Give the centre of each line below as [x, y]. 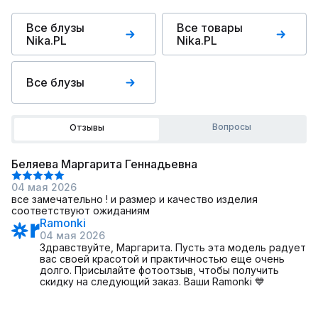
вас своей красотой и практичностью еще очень [162, 259]
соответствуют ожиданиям [81, 210]
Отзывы [87, 127]
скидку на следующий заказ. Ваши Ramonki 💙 [152, 281]
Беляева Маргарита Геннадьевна [104, 164]
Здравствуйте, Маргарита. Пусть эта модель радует [173, 247]
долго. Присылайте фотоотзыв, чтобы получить [159, 270]
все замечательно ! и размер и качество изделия [135, 199]
